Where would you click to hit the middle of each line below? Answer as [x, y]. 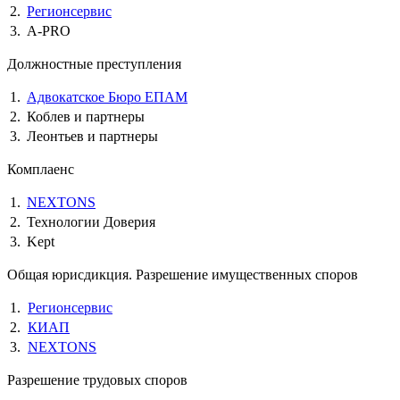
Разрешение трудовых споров [97, 379]
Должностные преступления [96, 63]
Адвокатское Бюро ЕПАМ [107, 96]
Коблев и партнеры [86, 116]
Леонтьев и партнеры [92, 136]
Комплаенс [42, 169]
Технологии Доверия [91, 221]
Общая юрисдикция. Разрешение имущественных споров [183, 274]
